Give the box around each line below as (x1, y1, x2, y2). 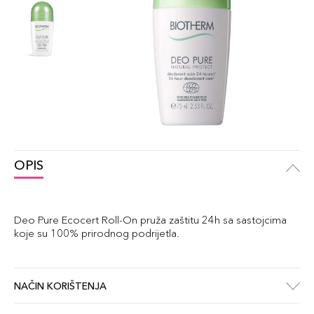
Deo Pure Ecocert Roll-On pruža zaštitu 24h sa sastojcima (14, 213, 287, 226)
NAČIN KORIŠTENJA (14, 279, 107, 292)
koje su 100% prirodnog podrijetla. (14, 226, 179, 240)
